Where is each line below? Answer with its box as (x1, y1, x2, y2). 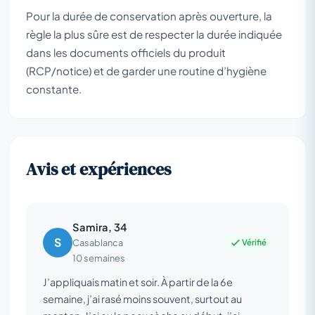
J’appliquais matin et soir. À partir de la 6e (43, 276, 233, 289)
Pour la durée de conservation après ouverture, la (26, 9, 272, 23)
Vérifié (242, 236, 266, 247)
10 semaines (72, 252, 125, 264)
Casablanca (72, 237, 123, 249)
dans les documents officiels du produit (26, 46, 226, 60)
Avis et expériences (26, 157, 171, 181)
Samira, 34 (72, 221, 127, 234)
